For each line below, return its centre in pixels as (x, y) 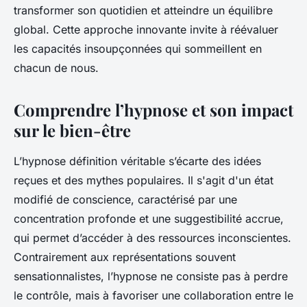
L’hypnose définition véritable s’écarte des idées (137, 161)
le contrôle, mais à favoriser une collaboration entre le (153, 296)
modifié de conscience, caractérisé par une (125, 200)
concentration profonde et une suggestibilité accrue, (149, 219)
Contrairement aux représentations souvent (125, 257)
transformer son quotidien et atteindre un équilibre (143, 11)
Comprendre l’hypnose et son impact (153, 110)
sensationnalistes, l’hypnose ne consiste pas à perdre (151, 277)
